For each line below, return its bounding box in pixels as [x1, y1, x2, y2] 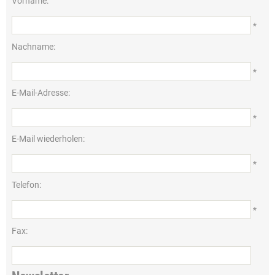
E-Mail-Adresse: [12, 88, 70, 98]
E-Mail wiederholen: [12, 134, 85, 144]
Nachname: [12, 42, 55, 52]
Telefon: [12, 180, 41, 190]
